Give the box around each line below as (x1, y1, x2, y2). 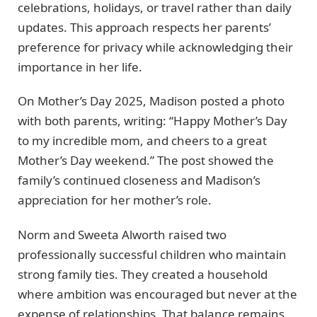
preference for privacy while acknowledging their (18, 38, 293, 55)
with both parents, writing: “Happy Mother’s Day (18, 113, 287, 129)
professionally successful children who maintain (18, 246, 287, 263)
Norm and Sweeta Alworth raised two (18, 226, 226, 243)
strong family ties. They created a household (18, 265, 267, 282)
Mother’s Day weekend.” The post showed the (18, 152, 274, 169)
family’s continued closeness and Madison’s (18, 172, 260, 189)
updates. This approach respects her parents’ (18, 18, 271, 35)
